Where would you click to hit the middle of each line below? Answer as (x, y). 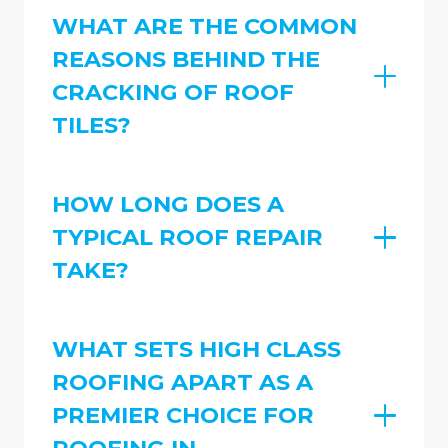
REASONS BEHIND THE (186, 59)
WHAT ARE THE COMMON (204, 26)
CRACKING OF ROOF (173, 92)
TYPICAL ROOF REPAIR (187, 237)
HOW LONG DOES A (168, 204)
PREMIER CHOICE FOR (183, 414)
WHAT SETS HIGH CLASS (196, 348)
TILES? (91, 125)
